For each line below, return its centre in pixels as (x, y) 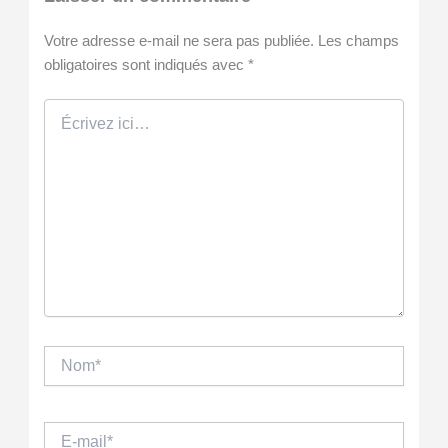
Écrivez (65, 108)
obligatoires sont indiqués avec (145, 65)
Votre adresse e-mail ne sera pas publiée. (178, 41)
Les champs (358, 41)
